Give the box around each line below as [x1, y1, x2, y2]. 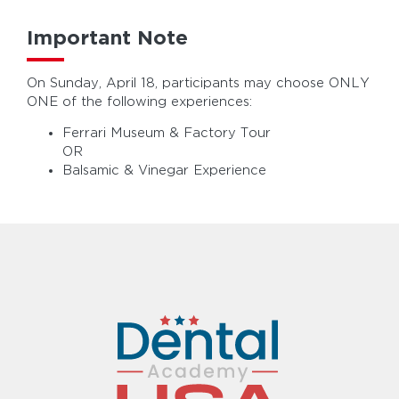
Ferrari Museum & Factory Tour [62, 125, 271, 140]
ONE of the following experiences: [27, 94, 252, 109]
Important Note [27, 24, 188, 49]
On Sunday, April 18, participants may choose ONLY [27, 75, 370, 90]
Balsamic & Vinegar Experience [62, 162, 266, 177]
